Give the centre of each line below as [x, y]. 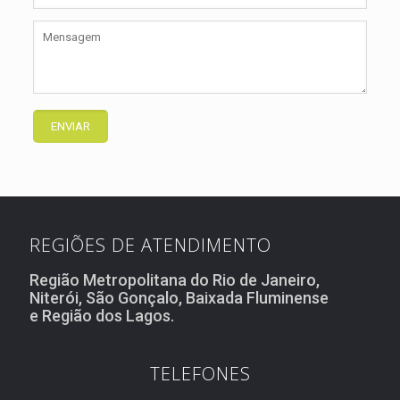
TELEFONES [200, 374]
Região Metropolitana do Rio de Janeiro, [175, 280]
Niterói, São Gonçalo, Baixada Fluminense [179, 298]
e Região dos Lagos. [102, 316]
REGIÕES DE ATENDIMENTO [150, 245]
